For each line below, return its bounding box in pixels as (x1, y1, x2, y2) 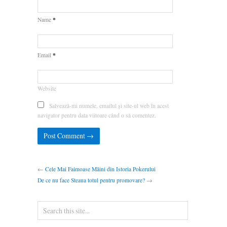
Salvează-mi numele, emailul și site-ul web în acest (49, 101, 169, 109)
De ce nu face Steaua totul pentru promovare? (37, 176, 145, 184)
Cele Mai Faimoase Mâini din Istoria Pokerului (45, 165, 156, 173)
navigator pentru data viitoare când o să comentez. (37, 111, 156, 119)
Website (37, 84, 56, 92)
